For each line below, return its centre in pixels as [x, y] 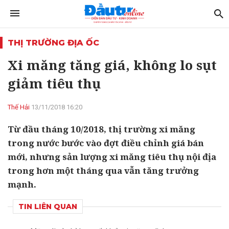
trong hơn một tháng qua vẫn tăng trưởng [103, 170]
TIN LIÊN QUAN [48, 207]
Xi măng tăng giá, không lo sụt [112, 65]
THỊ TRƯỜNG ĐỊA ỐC [53, 43]
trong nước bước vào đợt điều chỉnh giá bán [106, 143]
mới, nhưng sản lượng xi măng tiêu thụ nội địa [112, 157]
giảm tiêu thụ [54, 83]
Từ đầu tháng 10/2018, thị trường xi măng [101, 129]
